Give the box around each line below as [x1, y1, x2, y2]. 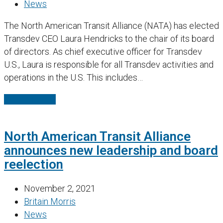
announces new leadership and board [4, 143, 218, 158]
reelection [4, 157, 63, 172]
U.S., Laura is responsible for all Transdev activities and [4, 59, 214, 70]
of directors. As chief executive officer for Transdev [4, 46, 202, 57]
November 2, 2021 [24, 183, 96, 194]
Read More [4, 94, 47, 105]
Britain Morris [24, 196, 76, 207]
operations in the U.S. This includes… [4, 72, 143, 83]
